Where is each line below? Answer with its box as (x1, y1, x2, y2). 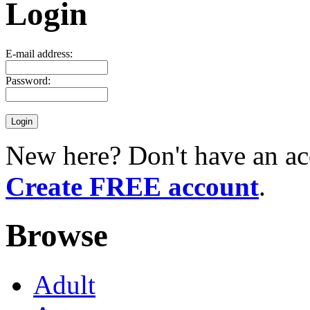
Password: (6, 74, 51, 86)
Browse (6, 217, 108, 254)
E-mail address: (6, 47, 73, 60)
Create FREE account (6, 171, 259, 201)
